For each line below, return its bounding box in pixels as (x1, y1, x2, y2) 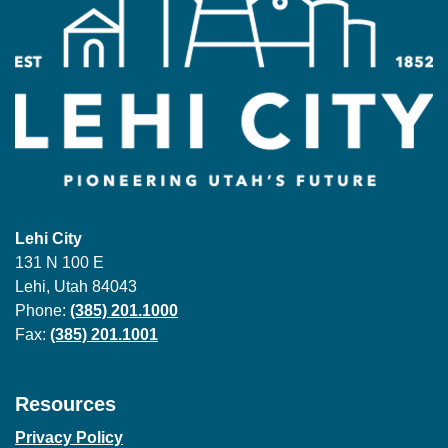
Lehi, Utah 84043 (15, 277, 137, 295)
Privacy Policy (15, 428, 123, 446)
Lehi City (15, 229, 82, 247)
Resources (15, 392, 116, 415)
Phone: (15, 301, 70, 319)
